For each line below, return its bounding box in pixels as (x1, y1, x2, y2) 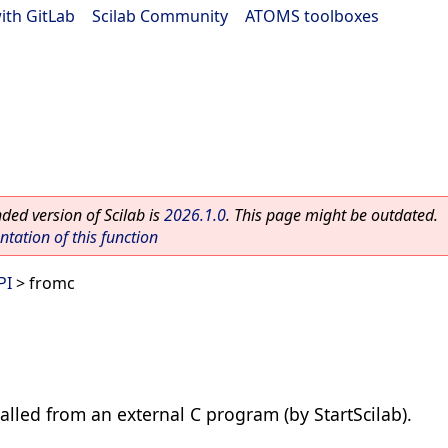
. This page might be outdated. (226, 204, 438, 226)
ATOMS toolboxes (245, 5, 379, 27)
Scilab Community (92, 5, 228, 27)
